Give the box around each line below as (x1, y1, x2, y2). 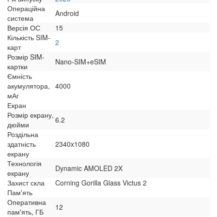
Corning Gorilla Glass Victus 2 (55, 178, 147, 188)
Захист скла (7, 178, 45, 188)
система (7, 13, 33, 23)
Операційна (7, 3, 45, 14)
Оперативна (7, 197, 46, 207)
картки (7, 62, 28, 72)
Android (55, 8, 79, 18)
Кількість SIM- (7, 32, 50, 43)
